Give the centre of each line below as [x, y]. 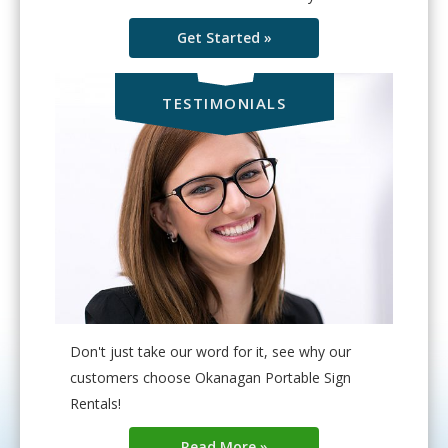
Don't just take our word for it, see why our [210, 351]
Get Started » [224, 38]
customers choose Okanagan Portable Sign [210, 377]
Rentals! [95, 403]
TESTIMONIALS [224, 103]
